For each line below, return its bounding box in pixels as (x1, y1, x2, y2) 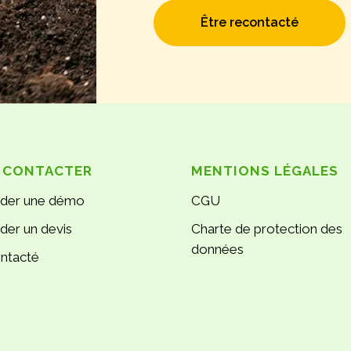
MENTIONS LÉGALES (191, 163, 338, 179)
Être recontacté (201, 15, 299, 31)
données (191, 241, 244, 257)
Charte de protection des (191, 221, 342, 237)
